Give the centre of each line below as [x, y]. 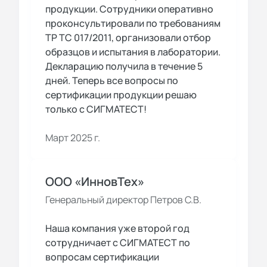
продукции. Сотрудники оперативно [129, 9]
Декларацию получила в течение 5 [124, 66]
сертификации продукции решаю [121, 94]
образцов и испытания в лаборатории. [133, 52]
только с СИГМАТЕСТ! [96, 109]
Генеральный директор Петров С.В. [123, 199]
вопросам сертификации [102, 257]
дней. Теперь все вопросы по [112, 80]
